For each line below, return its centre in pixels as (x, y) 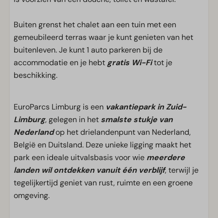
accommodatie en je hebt (60, 63)
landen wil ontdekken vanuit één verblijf (89, 170)
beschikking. (36, 75)
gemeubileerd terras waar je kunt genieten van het (103, 37)
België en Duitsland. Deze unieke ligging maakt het (102, 145)
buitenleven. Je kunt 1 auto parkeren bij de (88, 50)
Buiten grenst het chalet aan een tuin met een (95, 25)
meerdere (166, 157)
